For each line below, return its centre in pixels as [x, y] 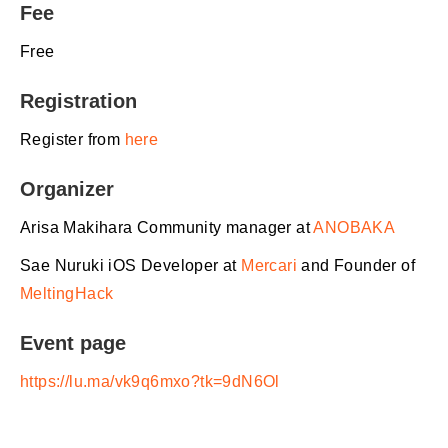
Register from [72, 139]
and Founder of [356, 265]
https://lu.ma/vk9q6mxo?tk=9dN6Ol [150, 381]
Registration [78, 100]
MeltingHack [67, 293]
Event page [73, 342]
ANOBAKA [354, 227]
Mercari [269, 265]
